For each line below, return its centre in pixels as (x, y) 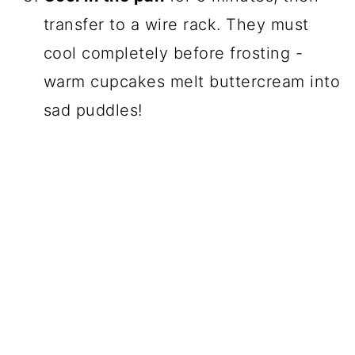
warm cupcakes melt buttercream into (192, 82)
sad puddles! (93, 111)
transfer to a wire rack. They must (176, 25)
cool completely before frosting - (173, 53)
